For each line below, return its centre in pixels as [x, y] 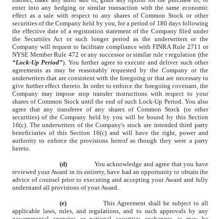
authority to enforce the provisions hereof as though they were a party [110, 141]
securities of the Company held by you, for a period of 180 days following [110, 23]
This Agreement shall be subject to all [156, 203]
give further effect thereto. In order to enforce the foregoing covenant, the [110, 86]
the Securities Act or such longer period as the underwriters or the [110, 39]
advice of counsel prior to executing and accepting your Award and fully [110, 180]
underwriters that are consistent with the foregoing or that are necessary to [110, 78]
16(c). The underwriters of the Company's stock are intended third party [110, 125]
